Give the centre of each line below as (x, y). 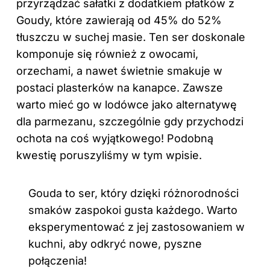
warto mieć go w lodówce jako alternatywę (127, 105)
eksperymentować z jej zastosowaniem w (137, 227)
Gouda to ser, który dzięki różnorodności (133, 193)
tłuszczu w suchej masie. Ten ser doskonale (131, 37)
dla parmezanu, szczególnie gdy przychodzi (130, 122)
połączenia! (58, 261)
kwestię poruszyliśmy (74, 155)
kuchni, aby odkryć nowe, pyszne (115, 244)
